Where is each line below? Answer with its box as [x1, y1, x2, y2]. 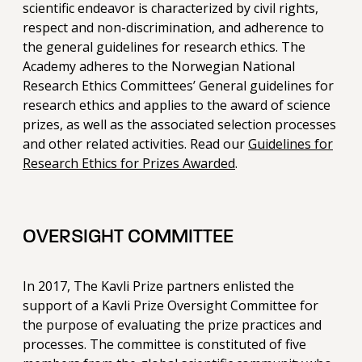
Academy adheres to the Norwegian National [23, 57, 295, 76]
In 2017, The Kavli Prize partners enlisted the [23, 277, 294, 296]
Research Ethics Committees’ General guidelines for [23, 77, 334, 95]
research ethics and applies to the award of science [23, 96, 330, 115]
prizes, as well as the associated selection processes [23, 116, 336, 134]
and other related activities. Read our [23, 135, 248, 154]
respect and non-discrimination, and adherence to [23, 19, 324, 37]
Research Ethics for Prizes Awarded [23, 154, 235, 173]
